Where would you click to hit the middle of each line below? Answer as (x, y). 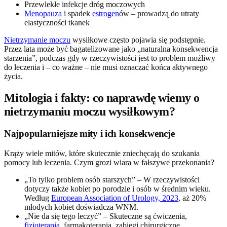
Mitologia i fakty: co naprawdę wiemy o (102, 98)
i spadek (77, 13)
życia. (13, 76)
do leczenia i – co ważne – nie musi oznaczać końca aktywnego (106, 67)
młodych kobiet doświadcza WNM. (81, 207)
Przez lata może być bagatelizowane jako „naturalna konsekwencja (111, 49)
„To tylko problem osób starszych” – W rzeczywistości (112, 180)
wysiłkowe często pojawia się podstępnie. (138, 40)
